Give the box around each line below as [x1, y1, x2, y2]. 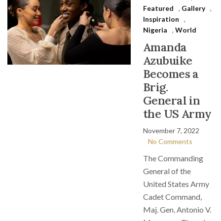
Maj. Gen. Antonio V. [143, 205, 211, 214]
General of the [143, 166, 191, 176]
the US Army [143, 107, 212, 121]
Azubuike [143, 53, 192, 68]
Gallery [182, 4, 205, 12]
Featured [143, 4, 174, 12]
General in [143, 93, 200, 108]
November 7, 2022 [143, 126, 199, 135]
